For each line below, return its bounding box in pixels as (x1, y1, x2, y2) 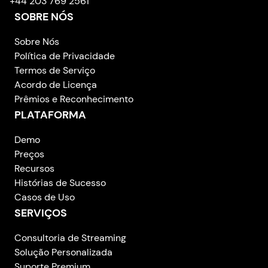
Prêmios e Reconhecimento (14, 92, 133, 105)
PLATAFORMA (14, 107, 86, 122)
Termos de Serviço (14, 63, 95, 77)
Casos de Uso (14, 190, 75, 203)
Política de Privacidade (14, 49, 115, 62)
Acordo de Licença (14, 78, 97, 91)
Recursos (14, 162, 54, 175)
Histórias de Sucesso (14, 176, 106, 189)
